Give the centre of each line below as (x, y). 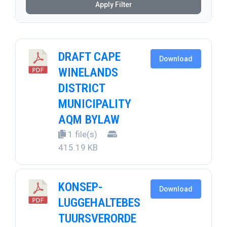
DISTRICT (82, 88)
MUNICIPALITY (95, 104)
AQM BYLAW (89, 120)
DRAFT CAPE (89, 57)
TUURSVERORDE (97, 219)
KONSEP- (80, 187)
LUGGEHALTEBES (99, 203)
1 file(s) (83, 135)
